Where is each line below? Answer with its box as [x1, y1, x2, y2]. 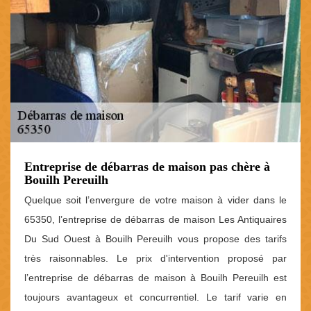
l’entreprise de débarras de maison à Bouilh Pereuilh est [24, 271, 287, 283]
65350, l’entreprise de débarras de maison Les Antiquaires [24, 213, 287, 225]
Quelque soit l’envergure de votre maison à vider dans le [24, 194, 287, 205]
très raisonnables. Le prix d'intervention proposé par [24, 252, 287, 264]
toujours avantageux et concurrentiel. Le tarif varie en [24, 291, 287, 303]
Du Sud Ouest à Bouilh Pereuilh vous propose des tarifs [24, 233, 287, 244]
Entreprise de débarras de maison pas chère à [24, 159, 270, 174]
